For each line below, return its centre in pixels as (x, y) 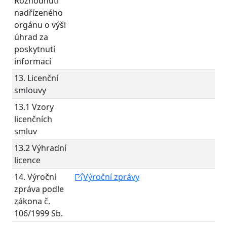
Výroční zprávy (111, 177)
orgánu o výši (40, 25)
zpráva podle (39, 189)
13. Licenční (36, 78)
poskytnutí (35, 49)
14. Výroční (35, 177)
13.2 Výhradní (40, 148)
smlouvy (30, 90)
